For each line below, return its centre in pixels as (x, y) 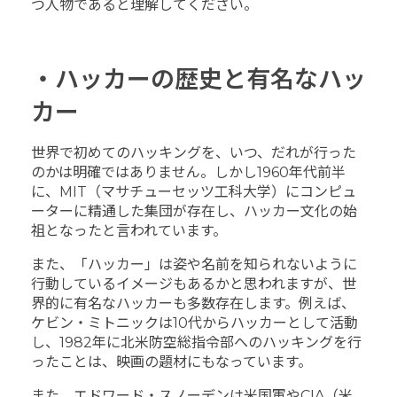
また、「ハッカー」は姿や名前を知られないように (194, 264)
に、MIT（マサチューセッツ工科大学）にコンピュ (194, 191)
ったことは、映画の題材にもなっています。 (171, 362)
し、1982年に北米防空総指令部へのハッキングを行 (196, 342)
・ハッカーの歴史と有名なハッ (198, 80)
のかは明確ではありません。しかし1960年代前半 (188, 172)
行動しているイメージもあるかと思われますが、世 (194, 284)
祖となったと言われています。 (129, 230)
